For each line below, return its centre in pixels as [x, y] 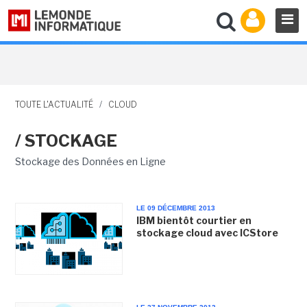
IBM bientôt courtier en [194, 220]
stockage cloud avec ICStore [207, 233]
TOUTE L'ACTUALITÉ [54, 105]
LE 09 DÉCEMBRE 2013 [175, 208]
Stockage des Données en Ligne [90, 161]
